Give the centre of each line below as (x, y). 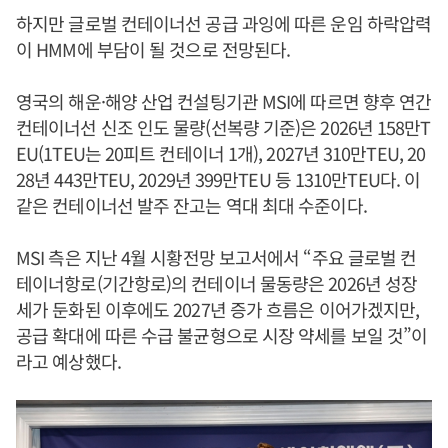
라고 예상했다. (68, 361)
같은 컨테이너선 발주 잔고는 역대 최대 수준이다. (191, 205)
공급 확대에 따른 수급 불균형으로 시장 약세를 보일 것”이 (222, 335)
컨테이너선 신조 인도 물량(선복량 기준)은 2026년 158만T (223, 127)
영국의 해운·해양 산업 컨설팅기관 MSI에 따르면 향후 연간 (224, 101)
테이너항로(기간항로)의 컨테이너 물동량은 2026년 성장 (217, 283)
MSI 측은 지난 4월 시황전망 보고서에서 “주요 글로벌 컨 (216, 257)
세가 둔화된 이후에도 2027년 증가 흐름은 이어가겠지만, (218, 309)
